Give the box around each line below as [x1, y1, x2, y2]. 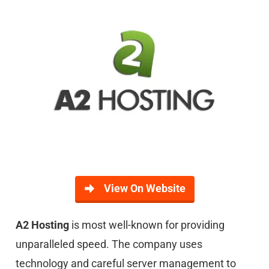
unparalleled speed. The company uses [16, 238, 202, 251]
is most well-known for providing [71, 219, 225, 232]
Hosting [31, 219, 71, 232]
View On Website [103, 182, 186, 195]
